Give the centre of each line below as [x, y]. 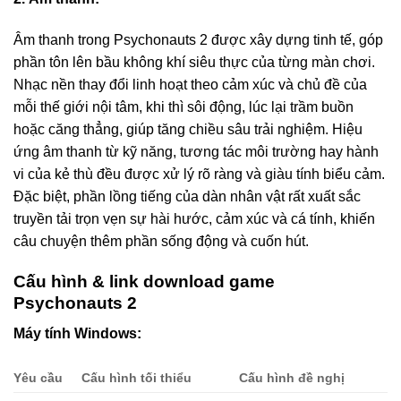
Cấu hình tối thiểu [137, 378]
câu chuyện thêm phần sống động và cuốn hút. [161, 241]
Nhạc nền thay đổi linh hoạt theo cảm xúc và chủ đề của [190, 84]
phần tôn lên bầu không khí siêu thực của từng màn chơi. [194, 62]
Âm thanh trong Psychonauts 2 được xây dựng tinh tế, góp [198, 39]
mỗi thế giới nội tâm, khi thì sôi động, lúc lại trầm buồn [183, 107]
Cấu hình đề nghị [292, 378]
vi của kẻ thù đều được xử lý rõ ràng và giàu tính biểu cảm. [199, 174]
